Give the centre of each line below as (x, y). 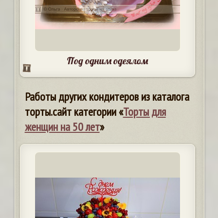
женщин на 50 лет (62, 127)
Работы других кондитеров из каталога (107, 97)
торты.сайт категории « (74, 112)
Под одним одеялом (107, 61)
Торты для (144, 112)
